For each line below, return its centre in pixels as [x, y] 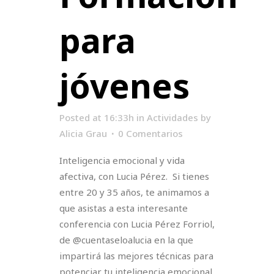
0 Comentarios [150, 134]
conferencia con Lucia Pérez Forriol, [137, 224]
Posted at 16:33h [97, 118]
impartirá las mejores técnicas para [136, 256]
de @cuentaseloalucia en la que [126, 240]
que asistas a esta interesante [124, 208]
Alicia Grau [83, 134]
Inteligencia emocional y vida [122, 161]
